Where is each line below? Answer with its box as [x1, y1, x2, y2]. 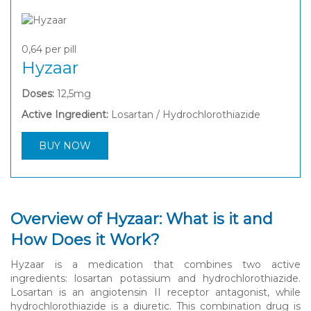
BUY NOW [39, 139, 91, 152]
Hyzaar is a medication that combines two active [10, 258, 301, 271]
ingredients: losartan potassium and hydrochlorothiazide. [10, 271, 301, 285]
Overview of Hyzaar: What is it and [10, 209, 273, 228]
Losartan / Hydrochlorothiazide [111, 108, 260, 121]
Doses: [22, 87, 54, 100]
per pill [42, 42, 76, 56]
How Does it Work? [10, 230, 160, 249]
